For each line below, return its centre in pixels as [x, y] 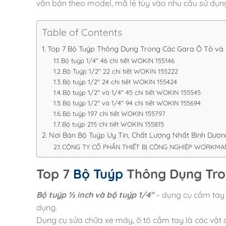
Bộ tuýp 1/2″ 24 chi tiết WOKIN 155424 [120, 81]
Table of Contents [82, 33]
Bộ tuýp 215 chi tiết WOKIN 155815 [113, 124]
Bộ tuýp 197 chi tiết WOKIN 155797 [114, 113]
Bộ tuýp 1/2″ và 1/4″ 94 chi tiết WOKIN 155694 [132, 103]
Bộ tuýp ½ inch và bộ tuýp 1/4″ [95, 194]
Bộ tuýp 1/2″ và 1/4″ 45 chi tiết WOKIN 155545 [132, 92]
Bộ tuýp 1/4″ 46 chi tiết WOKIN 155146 [118, 60]
